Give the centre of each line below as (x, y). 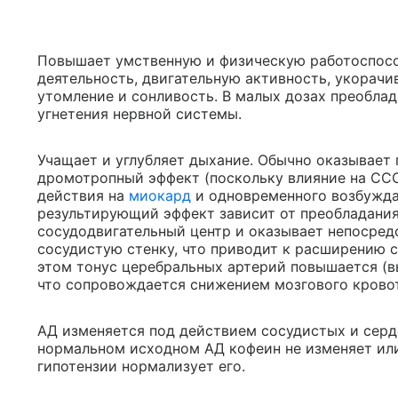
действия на (83, 195)
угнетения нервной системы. (139, 114)
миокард (160, 195)
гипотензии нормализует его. (141, 366)
